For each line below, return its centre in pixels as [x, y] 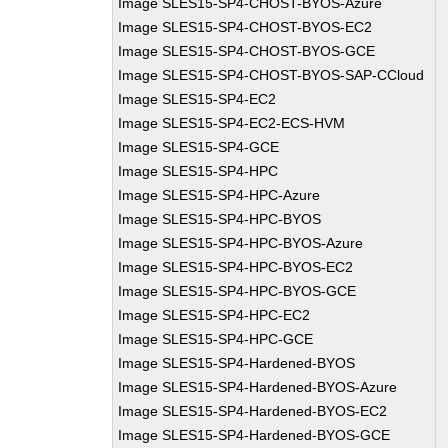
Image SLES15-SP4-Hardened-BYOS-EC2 [253, 411]
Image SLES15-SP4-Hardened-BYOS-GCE [254, 435]
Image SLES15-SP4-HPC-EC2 [214, 315]
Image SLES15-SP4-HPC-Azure [219, 195]
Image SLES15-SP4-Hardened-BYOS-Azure [258, 387]
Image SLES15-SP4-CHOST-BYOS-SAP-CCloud [271, 75]
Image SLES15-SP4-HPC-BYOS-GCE [237, 291]
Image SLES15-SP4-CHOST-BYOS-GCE [247, 51]
